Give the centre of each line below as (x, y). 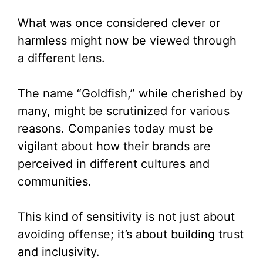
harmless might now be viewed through (127, 41)
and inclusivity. (59, 252)
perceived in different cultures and (114, 164)
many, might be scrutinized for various (124, 111)
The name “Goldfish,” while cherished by (130, 94)
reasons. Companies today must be (115, 129)
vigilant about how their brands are (114, 146)
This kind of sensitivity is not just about (126, 217)
